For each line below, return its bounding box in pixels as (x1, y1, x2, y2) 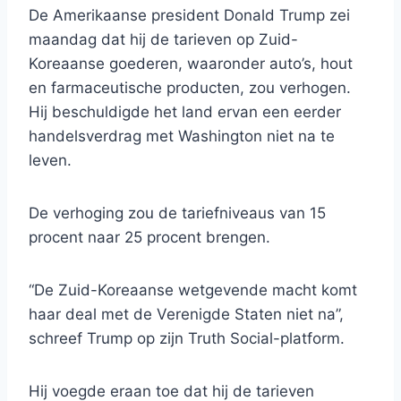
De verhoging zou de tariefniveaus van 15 (29, 204, 326, 223)
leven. (29, 151, 72, 170)
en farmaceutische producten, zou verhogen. (29, 79, 351, 98)
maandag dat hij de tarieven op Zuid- (29, 30, 298, 49)
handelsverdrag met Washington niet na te (29, 127, 335, 146)
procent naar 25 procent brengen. (29, 228, 270, 247)
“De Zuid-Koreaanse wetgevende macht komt (29, 281, 357, 300)
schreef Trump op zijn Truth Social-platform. (29, 329, 345, 348)
